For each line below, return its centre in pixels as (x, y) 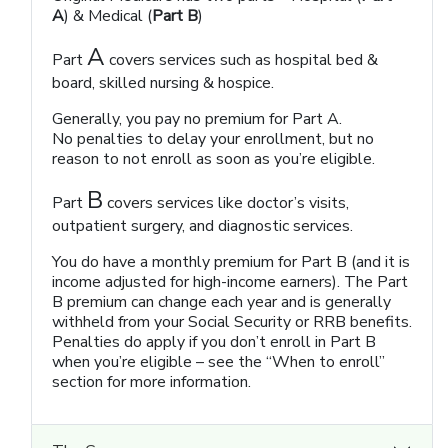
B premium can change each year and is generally (221, 302)
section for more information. (151, 382)
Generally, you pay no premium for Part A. (197, 119)
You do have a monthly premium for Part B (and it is (231, 262)
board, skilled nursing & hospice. (163, 83)
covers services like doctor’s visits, (226, 203)
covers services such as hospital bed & (241, 60)
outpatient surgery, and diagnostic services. (202, 226)
